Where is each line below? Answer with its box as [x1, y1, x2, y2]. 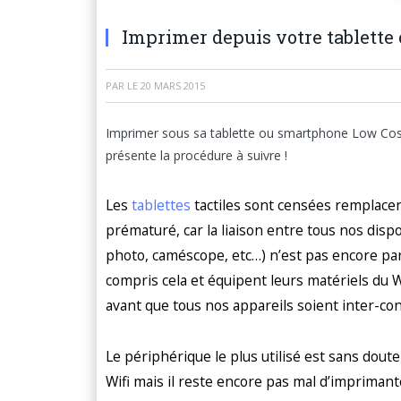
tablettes [132, 194, 191, 215]
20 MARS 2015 [141, 79, 205, 92]
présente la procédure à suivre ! [106, 147, 287, 164]
